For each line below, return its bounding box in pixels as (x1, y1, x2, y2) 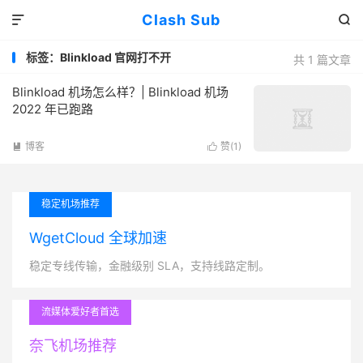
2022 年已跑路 (12, 101, 93, 117)
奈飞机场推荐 (29, 337, 117, 354)
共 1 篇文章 (293, 53, 351, 66)
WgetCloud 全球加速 (29, 229, 167, 246)
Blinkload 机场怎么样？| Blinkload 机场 (12, 84, 228, 100)
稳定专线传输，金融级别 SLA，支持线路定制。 (29, 258, 270, 272)
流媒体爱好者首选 (41, 305, 119, 318)
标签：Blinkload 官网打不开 (26, 50, 171, 64)
